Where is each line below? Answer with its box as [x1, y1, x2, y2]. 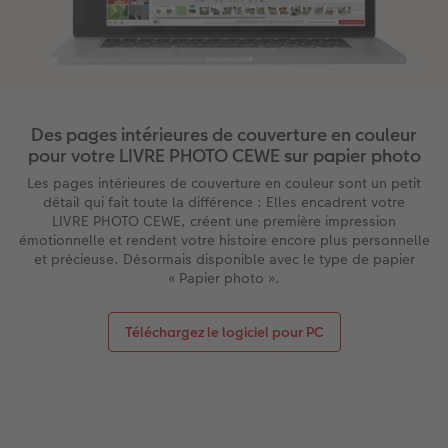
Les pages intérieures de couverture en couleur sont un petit [27, 173, 421, 194]
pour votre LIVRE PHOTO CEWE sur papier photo [27, 143, 421, 169]
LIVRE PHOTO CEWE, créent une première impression [52, 211, 396, 232]
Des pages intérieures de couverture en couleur [31, 122, 417, 148]
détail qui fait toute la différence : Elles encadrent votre [43, 192, 405, 213]
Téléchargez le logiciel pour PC [124, 322, 324, 343]
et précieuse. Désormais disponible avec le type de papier [33, 249, 415, 270]
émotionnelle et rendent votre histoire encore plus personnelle [18, 230, 430, 251]
